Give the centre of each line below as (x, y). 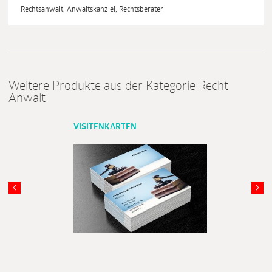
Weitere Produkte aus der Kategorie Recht (118, 87)
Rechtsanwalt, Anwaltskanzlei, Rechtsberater (92, 9)
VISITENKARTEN (105, 127)
